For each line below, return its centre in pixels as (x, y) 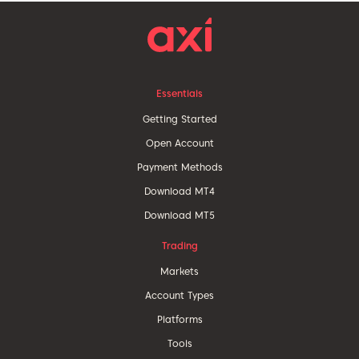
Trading (179, 245)
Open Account (179, 143)
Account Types (179, 295)
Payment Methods (179, 167)
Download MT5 (179, 215)
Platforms (179, 319)
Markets (179, 271)
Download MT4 (179, 191)
